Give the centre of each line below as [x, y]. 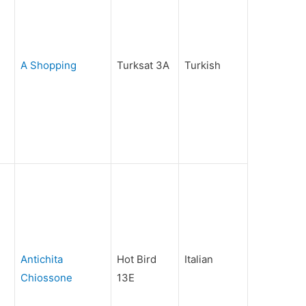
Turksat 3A [143, 66]
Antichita [42, 260]
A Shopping [49, 66]
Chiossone [47, 278]
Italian [199, 260]
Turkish [203, 66]
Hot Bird [137, 260]
